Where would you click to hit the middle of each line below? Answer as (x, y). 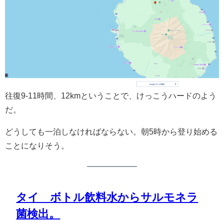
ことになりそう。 (37, 146)
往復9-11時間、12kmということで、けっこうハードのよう (111, 96)
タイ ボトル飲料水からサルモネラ (107, 197)
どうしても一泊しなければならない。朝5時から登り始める (111, 132)
